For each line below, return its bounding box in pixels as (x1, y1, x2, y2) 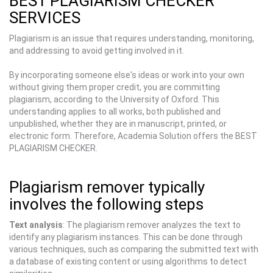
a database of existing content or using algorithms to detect (9, 257, 247, 266)
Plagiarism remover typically (9, 178, 205, 196)
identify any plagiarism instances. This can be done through (9, 232, 243, 242)
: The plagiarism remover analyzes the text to (63, 220, 241, 230)
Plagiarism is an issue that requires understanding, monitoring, (9, 34, 254, 43)
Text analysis (9, 220, 63, 230)
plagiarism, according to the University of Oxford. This (9, 94, 219, 104)
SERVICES (9, 9, 80, 27)
